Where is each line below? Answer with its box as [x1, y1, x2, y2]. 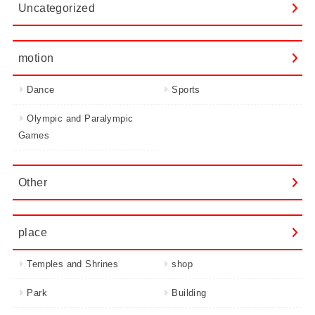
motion [18, 51, 54, 65]
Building [172, 288, 207, 299]
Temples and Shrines [27, 259, 119, 270]
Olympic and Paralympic [27, 113, 134, 124]
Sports [172, 84, 200, 96]
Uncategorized [18, 1, 96, 15]
